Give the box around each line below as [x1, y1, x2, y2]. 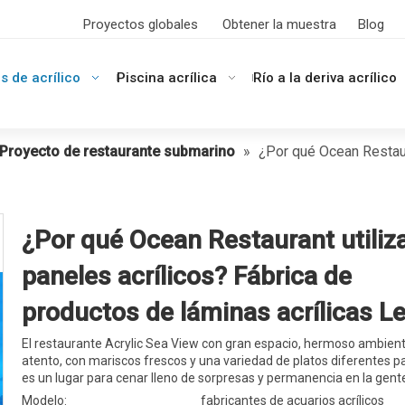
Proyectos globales [82, 16, 198, 33]
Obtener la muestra [221, 16, 336, 33]
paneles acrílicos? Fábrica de [22, 261, 352, 291]
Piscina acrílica [117, 70, 218, 86]
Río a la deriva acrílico [252, 70, 397, 86]
